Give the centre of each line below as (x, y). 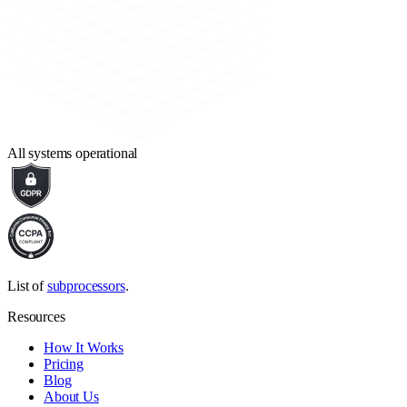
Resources (36, 316)
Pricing (64, 363)
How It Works (84, 347)
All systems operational (73, 153)
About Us (71, 396)
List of (25, 285)
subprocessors (86, 285)
